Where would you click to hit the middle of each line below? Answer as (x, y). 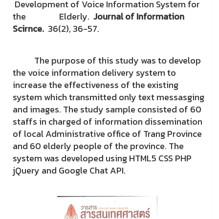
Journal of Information (139, 17)
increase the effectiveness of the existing (96, 85)
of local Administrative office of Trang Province (107, 134)
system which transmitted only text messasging (109, 97)
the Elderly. (53, 17)
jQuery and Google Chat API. (69, 171)
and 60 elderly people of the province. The (98, 146)
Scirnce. (29, 29)
